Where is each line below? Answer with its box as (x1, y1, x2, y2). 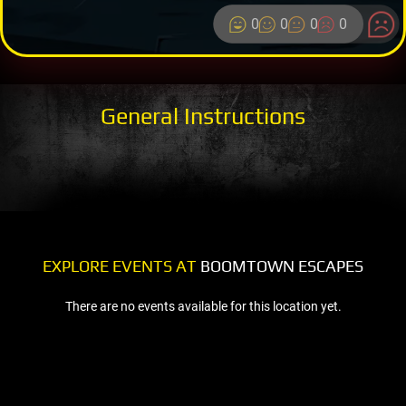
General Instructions (101, 101, 305, 130)
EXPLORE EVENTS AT (43, 256, 197, 275)
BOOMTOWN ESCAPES (197, 256, 363, 275)
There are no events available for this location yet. (64, 298, 342, 314)
